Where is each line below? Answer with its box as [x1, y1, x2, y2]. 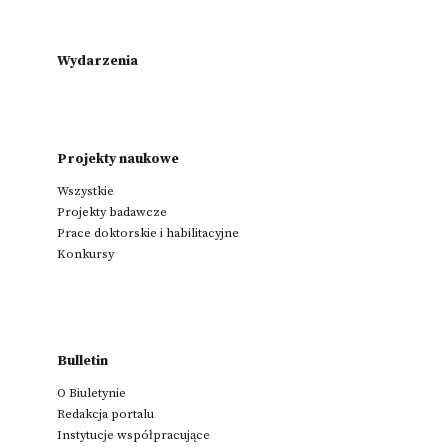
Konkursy [57, 246, 114, 263]
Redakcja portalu [57, 406, 154, 423]
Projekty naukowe [57, 150, 179, 169]
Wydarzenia [57, 52, 138, 71]
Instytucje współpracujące [57, 427, 210, 444]
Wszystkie [57, 183, 114, 200]
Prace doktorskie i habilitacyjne [57, 225, 239, 242]
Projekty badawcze [57, 204, 167, 221]
